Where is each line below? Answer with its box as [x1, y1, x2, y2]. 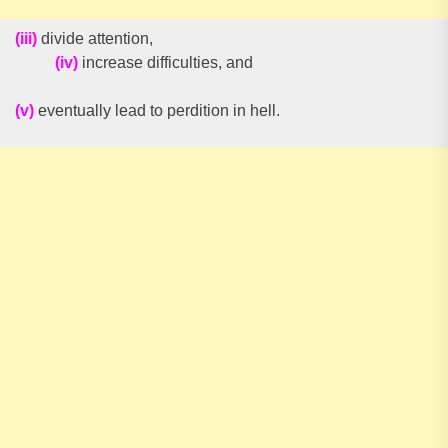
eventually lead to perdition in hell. [34, 102, 280, 119]
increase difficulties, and [78, 54, 253, 71]
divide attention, [37, 30, 357, 47]
